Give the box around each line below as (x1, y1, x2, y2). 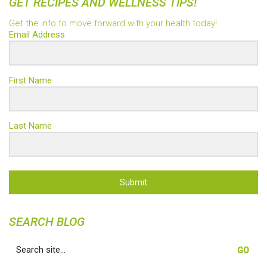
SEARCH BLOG (9, 215, 85, 229)
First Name (9, 74, 52, 86)
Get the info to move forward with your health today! (9, 18, 217, 29)
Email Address (9, 29, 65, 41)
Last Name (9, 120, 52, 132)
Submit (120, 176, 147, 188)
